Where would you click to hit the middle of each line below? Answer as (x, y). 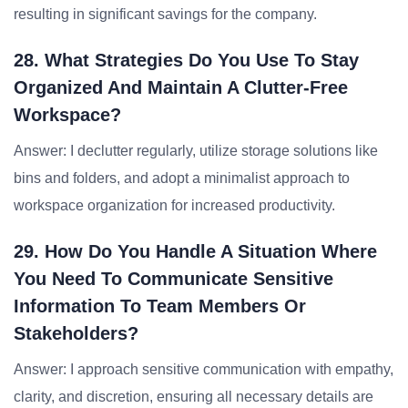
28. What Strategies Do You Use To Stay (186, 60)
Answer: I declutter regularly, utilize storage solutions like (196, 151)
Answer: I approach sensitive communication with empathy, (204, 369)
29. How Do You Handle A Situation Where (195, 251)
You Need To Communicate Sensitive (173, 279)
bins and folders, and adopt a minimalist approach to (182, 178)
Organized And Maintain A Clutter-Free (181, 87)
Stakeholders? (76, 333)
